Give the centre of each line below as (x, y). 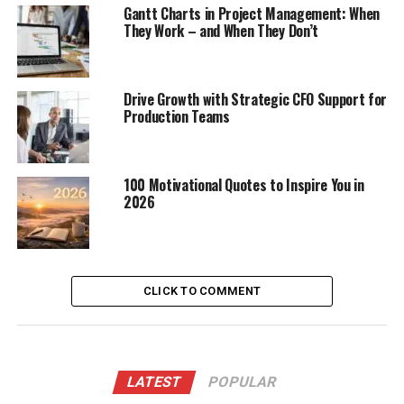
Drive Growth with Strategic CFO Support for (255, 99)
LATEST (155, 381)
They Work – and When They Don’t (220, 30)
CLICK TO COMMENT (202, 290)
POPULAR (243, 381)
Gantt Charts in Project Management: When (252, 13)
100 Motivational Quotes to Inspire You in (243, 184)
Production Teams (176, 116)
